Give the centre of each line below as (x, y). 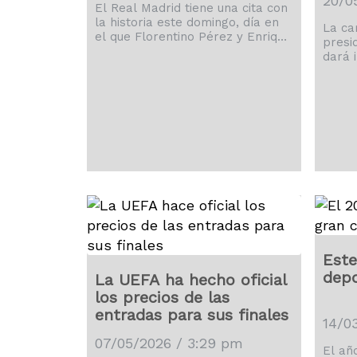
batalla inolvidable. (151, 65)
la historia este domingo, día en (187, 22)
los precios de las (163, 297)
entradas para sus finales (192, 315)
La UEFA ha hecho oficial (191, 280)
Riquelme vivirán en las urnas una (193, 51)
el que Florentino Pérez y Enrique (193, 37)
